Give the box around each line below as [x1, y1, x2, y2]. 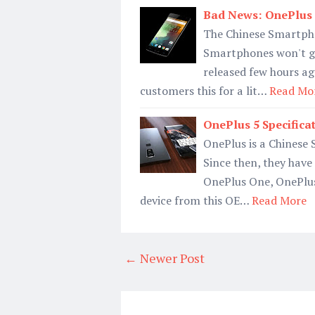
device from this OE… [140, 193, 249, 208]
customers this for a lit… [140, 83, 266, 98]
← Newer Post [124, 250, 205, 266]
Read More [252, 193, 307, 208]
